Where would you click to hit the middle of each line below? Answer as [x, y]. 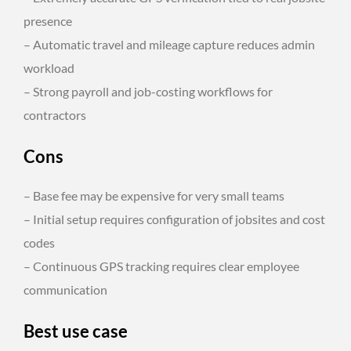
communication [65, 289]
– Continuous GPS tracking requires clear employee [161, 266]
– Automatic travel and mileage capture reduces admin [169, 44]
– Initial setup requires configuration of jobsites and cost [174, 219]
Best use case [76, 331]
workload [49, 67]
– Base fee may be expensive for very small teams [154, 195]
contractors [55, 114]
